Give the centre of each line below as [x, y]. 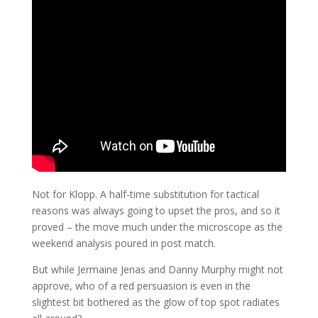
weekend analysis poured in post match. [124, 243]
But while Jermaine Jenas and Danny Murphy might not [157, 270]
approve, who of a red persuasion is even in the [141, 286]
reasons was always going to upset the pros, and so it [156, 211]
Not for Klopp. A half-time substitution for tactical [145, 194]
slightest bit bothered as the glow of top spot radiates [155, 302]
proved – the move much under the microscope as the [157, 227]
